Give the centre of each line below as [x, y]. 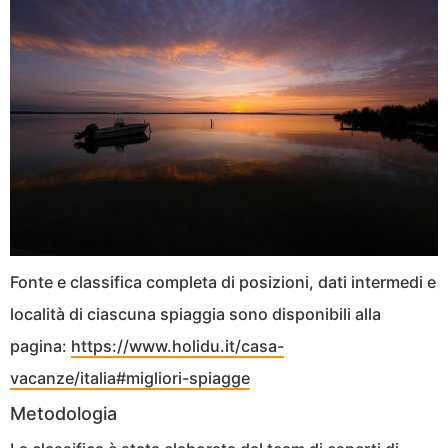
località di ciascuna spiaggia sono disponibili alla [195, 313]
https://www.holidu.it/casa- [177, 345]
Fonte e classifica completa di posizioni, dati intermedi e [223, 281]
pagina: [40, 345]
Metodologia [63, 413]
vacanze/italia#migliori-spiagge [130, 377]
